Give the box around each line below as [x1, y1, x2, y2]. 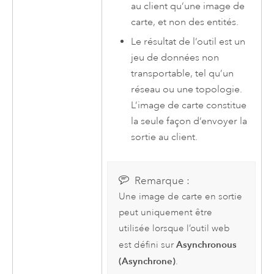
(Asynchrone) [118, 255, 176, 267]
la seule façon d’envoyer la [131, 115, 248, 128]
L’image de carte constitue [131, 99, 247, 112]
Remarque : [134, 174, 190, 188]
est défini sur [118, 239, 176, 251]
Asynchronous [176, 239, 237, 251]
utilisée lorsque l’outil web [118, 223, 230, 235]
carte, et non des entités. [131, 15, 239, 28]
